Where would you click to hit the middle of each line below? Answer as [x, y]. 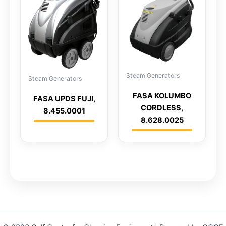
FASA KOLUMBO [162, 96]
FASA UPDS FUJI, [64, 99]
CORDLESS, [162, 108]
